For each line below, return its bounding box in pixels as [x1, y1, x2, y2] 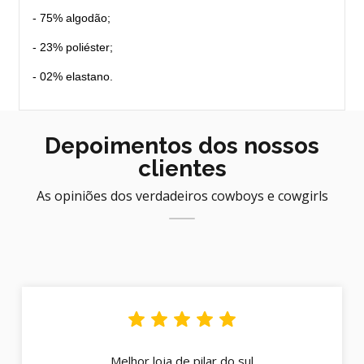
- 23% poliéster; [32, 40, 113, 54]
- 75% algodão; [32, 11, 110, 24]
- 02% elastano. [32, 69, 113, 83]
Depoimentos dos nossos [45, 132, 319, 159]
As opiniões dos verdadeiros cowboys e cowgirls [36, 186, 328, 205]
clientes [137, 154, 227, 182]
